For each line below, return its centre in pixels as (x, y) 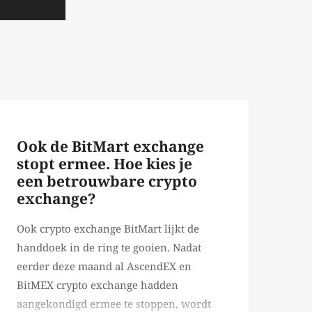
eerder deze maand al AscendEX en (104, 267)
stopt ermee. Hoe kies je (104, 164)
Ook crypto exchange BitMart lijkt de (108, 229)
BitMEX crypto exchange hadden (97, 286)
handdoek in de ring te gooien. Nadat (109, 248)
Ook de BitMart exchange (110, 147)
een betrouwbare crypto (107, 182)
